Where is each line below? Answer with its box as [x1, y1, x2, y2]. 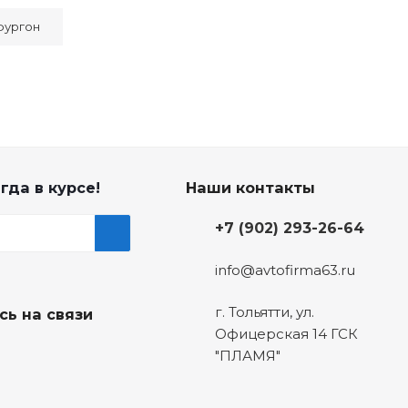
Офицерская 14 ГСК [214, 325, 358, 343]
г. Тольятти [214, 303, 290, 321]
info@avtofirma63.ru [214, 261, 355, 280]
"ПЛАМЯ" [214, 347, 280, 365]
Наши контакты [185, 178, 315, 198]
